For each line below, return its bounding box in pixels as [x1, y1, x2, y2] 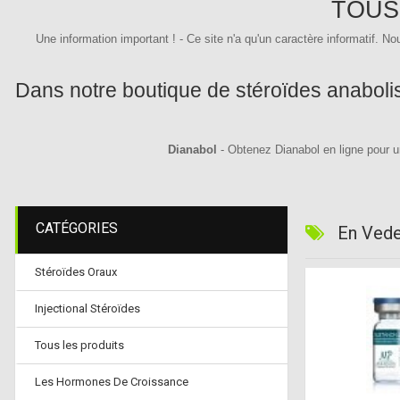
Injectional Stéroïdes [35, 302, 140, 315]
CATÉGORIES [36, 220, 118, 237]
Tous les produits [35, 338, 124, 352]
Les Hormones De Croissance [35, 375, 188, 388]
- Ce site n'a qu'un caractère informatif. [179, 32, 379, 46]
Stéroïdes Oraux [35, 265, 117, 279]
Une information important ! [35, 32, 176, 46]
